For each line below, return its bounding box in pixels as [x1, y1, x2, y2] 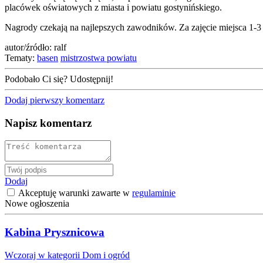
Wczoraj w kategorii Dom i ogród [5, 249, 130, 260]
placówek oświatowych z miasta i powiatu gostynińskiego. [5, 2, 222, 12]
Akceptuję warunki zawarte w [16, 188, 132, 198]
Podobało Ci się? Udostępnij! [5, 73, 116, 84]
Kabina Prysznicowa [5, 226, 104, 239]
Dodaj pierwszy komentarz [5, 95, 104, 105]
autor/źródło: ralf [5, 42, 66, 52]
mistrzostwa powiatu [60, 52, 137, 63]
